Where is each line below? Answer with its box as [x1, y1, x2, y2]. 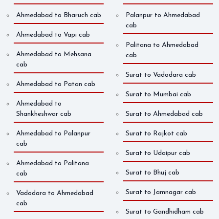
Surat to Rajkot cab [126, 130, 187, 138]
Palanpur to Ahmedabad [126, 12, 200, 20]
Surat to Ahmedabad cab [126, 110, 203, 118]
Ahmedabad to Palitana [16, 160, 89, 168]
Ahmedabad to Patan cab [16, 81, 95, 88]
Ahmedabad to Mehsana [16, 51, 91, 59]
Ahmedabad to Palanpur [16, 130, 90, 138]
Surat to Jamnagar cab [126, 189, 196, 197]
